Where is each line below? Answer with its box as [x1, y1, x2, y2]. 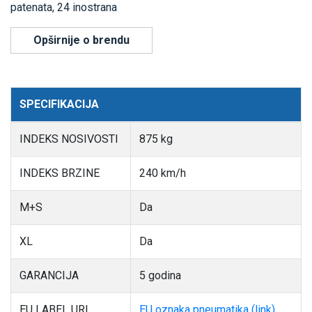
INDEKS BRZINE [19, 166, 100, 180]
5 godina [139, 268, 181, 282]
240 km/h [139, 166, 186, 180]
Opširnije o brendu [33, 33, 130, 47]
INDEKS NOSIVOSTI [19, 132, 118, 146]
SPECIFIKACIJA [19, 97, 99, 111]
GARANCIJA [19, 268, 79, 282]
